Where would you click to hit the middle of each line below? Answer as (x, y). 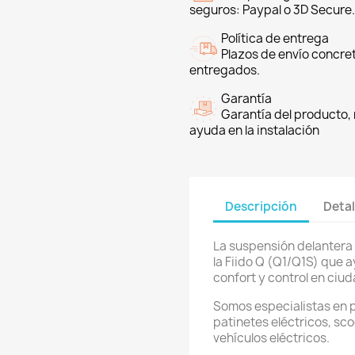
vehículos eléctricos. (271, 338)
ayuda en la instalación (254, 131)
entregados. (225, 71)
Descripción (261, 206)
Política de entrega (275, 39)
